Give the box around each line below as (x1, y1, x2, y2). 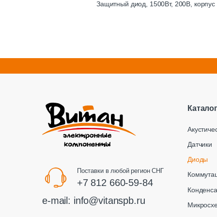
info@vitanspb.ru (73, 195, 145, 206)
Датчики (187, 140, 212, 148)
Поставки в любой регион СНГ (77, 167, 164, 174)
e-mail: (42, 195, 74, 206)
